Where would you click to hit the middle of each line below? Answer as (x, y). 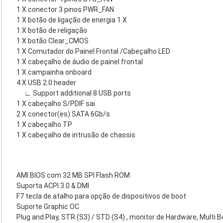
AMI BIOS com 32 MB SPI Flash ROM (73, 175)
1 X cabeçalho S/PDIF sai (56, 104)
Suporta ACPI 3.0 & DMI (53, 186)
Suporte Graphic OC (48, 207)
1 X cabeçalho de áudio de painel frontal (80, 62)
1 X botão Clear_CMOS (53, 41)
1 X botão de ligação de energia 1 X (72, 20)
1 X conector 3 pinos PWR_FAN (65, 9)
